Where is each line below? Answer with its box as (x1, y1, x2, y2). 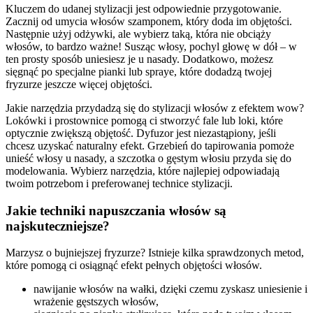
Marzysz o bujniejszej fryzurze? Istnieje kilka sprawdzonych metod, (6, 247, 304, 259)
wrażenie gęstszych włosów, (34, 296, 159, 308)
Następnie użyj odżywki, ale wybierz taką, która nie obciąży (6, 28, 271, 40)
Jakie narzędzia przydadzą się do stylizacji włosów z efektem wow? (6, 102, 304, 114)
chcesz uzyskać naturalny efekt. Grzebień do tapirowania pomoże (6, 140, 294, 152)
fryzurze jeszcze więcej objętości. (6, 78, 152, 90)
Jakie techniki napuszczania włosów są (6, 203, 226, 218)
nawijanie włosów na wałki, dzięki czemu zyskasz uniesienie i (34, 283, 307, 296)
